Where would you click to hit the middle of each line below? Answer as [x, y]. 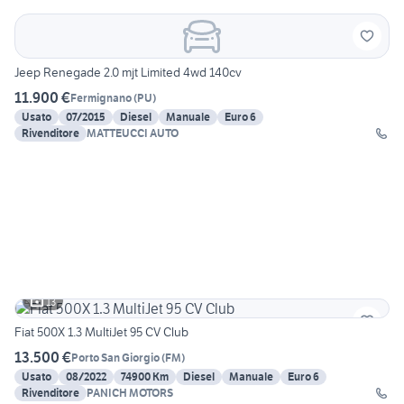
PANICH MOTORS [130, 393]
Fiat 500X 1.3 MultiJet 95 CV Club [101, 332]
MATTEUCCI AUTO [133, 133]
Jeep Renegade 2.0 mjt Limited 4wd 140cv [128, 73]
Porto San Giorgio [115, 357]
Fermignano [101, 97]
